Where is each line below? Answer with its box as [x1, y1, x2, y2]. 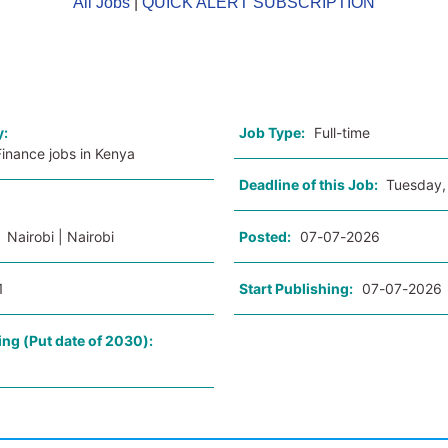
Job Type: [238, 124, 305, 141]
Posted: [238, 228, 291, 245]
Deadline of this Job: [238, 176, 381, 193]
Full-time [313, 124, 370, 141]
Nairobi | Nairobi [7, 228, 115, 245]
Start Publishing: [238, 280, 353, 297]
